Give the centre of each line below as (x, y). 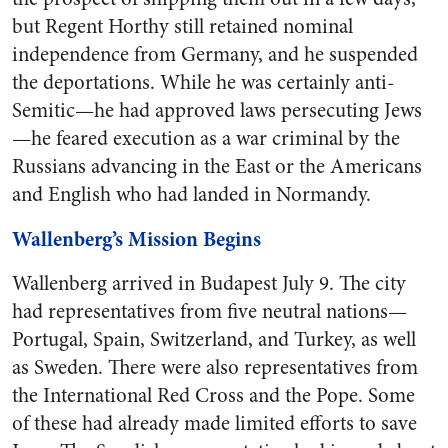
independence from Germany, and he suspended (215, 54)
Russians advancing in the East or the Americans (217, 166)
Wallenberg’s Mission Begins (136, 239)
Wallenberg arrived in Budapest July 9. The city (209, 283)
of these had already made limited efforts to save (214, 423)
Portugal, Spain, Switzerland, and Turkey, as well (214, 339)
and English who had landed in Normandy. (191, 194)
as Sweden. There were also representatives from (215, 367)
